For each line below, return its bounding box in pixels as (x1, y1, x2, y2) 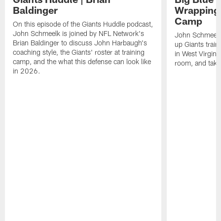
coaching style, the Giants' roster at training (13, 48, 145, 57)
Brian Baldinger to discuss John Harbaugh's (13, 38, 147, 47)
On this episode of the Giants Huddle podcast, (13, 20, 153, 29)
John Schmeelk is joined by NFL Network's (13, 29, 145, 38)
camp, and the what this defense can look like (13, 57, 151, 66)
